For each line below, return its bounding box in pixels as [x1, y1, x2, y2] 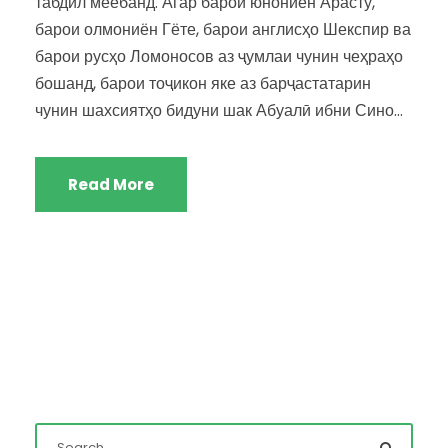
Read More [68, 173, 154, 195]
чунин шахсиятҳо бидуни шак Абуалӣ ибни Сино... [35, 98, 403, 122]
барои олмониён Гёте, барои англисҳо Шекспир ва [35, 17, 411, 41]
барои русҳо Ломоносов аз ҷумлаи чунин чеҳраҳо [35, 44, 403, 68]
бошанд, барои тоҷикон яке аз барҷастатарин [35, 71, 371, 95]
